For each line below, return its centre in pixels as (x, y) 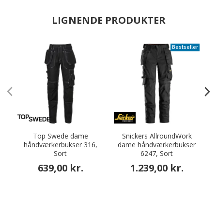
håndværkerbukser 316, (60, 145)
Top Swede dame (60, 136)
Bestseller (185, 47)
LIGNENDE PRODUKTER (108, 20)
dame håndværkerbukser (157, 145)
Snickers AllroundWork (157, 136)
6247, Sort (157, 153)
